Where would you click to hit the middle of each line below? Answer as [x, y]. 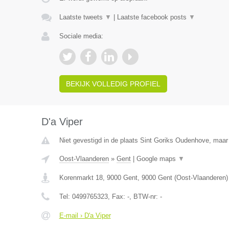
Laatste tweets [82, 17]
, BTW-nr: [144, 197]
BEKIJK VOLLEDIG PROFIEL [113, 84]
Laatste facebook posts [153, 17]
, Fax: [117, 197]
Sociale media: [81, 36]
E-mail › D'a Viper [85, 215]
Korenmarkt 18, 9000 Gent [98, 178]
